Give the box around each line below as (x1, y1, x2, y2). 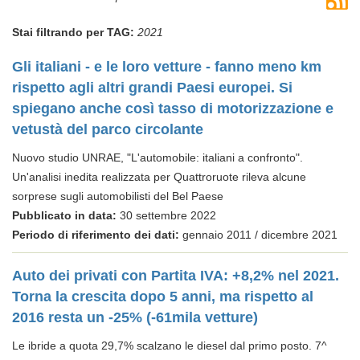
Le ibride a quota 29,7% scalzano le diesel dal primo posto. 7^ (12, 339, 327, 352)
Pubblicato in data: (12, 209, 117, 222)
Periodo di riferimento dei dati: (12, 228, 179, 241)
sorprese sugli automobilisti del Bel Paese (12, 190, 223, 202)
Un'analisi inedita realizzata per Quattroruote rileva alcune (12, 170, 306, 183)
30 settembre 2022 (117, 209, 216, 222)
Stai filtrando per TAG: (12, 26, 134, 39)
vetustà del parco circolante (12, 121, 203, 137)
